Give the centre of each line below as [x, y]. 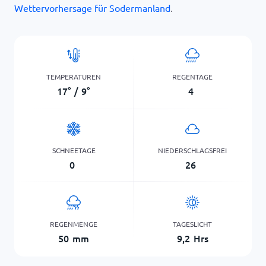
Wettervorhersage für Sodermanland [92, 8]
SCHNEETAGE [74, 150]
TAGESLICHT [192, 224]
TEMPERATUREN [74, 76]
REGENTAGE [192, 76]
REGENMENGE [74, 224]
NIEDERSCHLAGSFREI [192, 150]
